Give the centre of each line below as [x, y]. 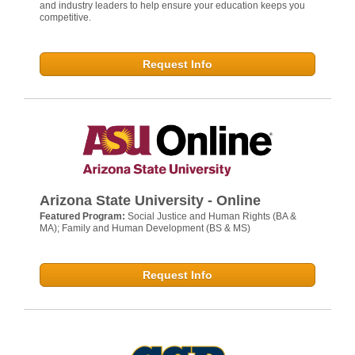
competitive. [65, 18]
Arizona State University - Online [150, 200]
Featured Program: [84, 216]
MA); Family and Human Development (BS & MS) [145, 228]
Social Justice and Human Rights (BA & [212, 216]
